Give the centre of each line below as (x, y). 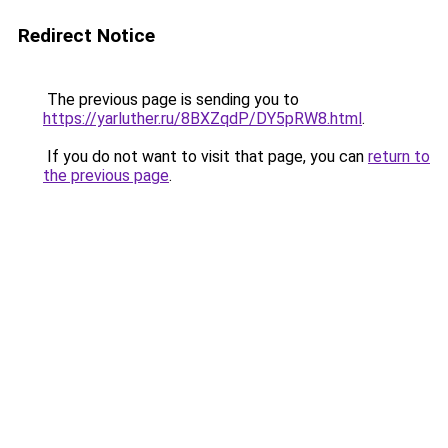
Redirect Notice (86, 35)
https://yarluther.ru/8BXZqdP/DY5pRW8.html (202, 118)
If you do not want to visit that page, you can (205, 156)
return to (399, 156)
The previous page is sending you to (171, 99)
